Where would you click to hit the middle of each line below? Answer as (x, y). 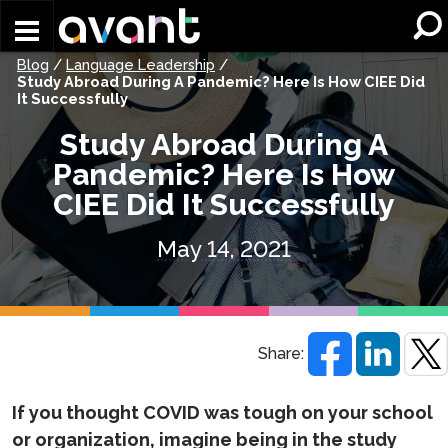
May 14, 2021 (224, 249)
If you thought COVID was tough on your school (222, 412)
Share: (281, 354)
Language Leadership (140, 64)
